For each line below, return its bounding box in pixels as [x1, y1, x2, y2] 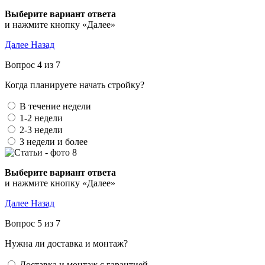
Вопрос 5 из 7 [5, 218, 60, 228]
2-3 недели [20, 125, 63, 135]
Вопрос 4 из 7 [5, 60, 60, 70]
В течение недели [20, 101, 91, 111]
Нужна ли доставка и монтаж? [5, 238, 128, 248]
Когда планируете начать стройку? [5, 80, 144, 90]
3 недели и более [20, 137, 88, 147]
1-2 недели [20, 113, 63, 123]
